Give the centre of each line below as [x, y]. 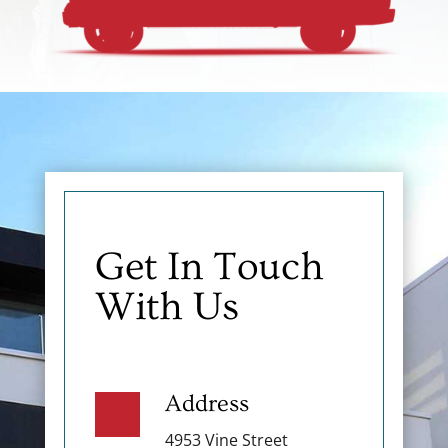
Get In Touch [209, 267]
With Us [166, 307]
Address [206, 404]
